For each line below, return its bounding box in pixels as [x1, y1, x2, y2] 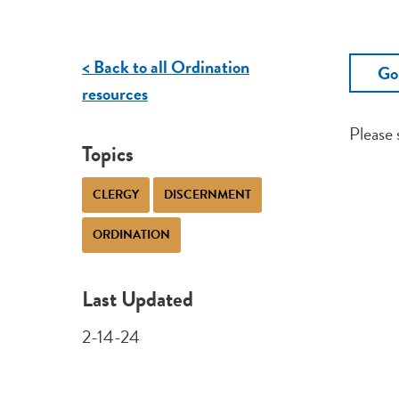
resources [81, 80, 148, 108]
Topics [81, 137, 134, 170]
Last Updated [81, 283, 193, 316]
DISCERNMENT [163, 184, 251, 204]
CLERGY [92, 184, 139, 204]
